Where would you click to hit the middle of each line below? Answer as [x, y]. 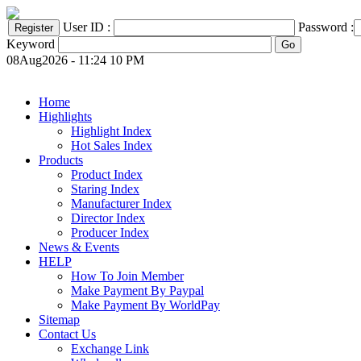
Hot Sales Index [112, 145]
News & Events [79, 247]
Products [61, 160]
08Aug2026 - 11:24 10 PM [75, 60]
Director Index [108, 218]
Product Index [107, 174]
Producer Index [110, 232]
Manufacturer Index [121, 203]
